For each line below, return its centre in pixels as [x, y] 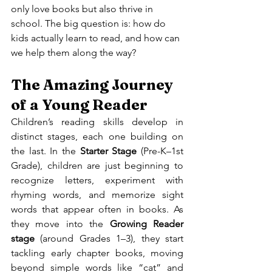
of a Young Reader [79, 105]
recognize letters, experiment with [97, 180]
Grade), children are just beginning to [97, 165]
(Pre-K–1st [160, 151]
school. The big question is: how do [90, 23]
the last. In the [46, 151]
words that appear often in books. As [97, 209]
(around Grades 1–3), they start [109, 238]
